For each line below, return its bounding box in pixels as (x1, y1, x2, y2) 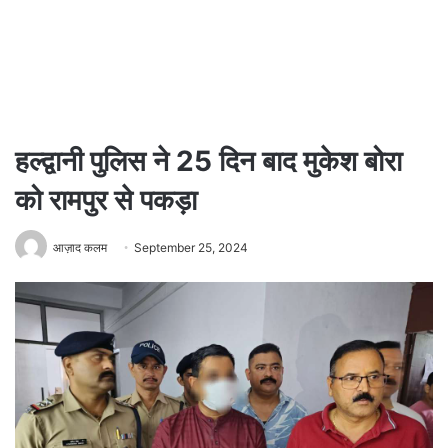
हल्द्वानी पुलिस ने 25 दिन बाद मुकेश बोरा (15, 144, 402, 178)
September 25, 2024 (134, 239, 248, 255)
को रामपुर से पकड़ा (15, 183, 197, 217)
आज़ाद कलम (53, 239, 107, 255)
